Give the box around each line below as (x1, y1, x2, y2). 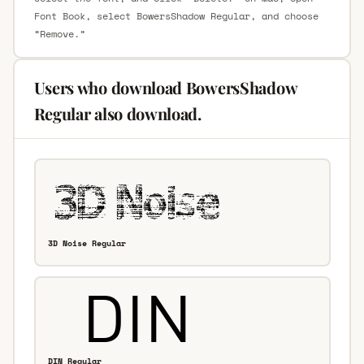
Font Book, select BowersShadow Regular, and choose (33, 8, 318, 23)
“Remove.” (33, 26, 85, 41)
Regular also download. (33, 102, 201, 124)
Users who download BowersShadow (33, 76, 297, 98)
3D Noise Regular (48, 237, 126, 250)
